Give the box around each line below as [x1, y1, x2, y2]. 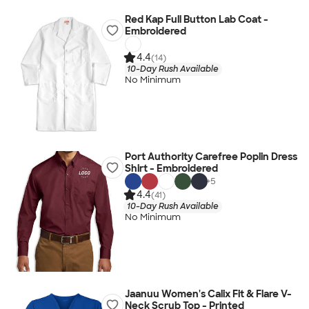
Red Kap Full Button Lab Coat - [124, 13, 268, 26]
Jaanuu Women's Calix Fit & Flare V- [124, 288, 292, 300]
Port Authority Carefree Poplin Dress [124, 150, 297, 163]
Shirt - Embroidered [124, 162, 218, 175]
